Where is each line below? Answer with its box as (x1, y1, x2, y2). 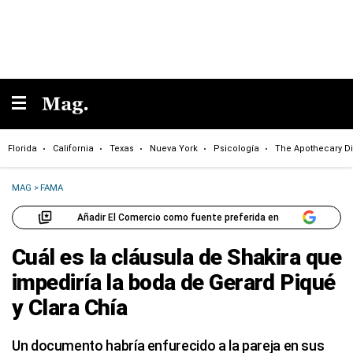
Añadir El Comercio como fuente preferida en (76, 211, 279, 223)
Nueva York (150, 143, 198, 154)
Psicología (214, 143, 259, 154)
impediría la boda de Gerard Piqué (12, 269, 336, 295)
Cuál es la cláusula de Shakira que (12, 244, 341, 270)
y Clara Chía (12, 295, 128, 321)
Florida (8, 143, 37, 154)
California (53, 143, 94, 154)
